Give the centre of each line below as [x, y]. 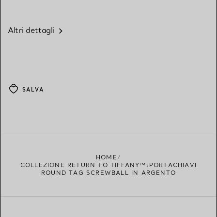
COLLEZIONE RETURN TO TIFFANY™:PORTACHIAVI [108, 165]
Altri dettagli [31, 30]
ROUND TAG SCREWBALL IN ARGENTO [108, 173]
